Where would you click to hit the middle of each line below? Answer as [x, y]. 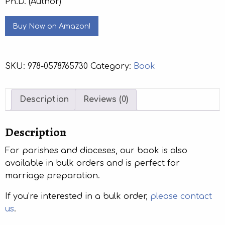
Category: [112, 67]
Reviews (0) [106, 100]
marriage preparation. [52, 176]
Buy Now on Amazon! [52, 26]
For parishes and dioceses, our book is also [96, 151]
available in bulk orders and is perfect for [92, 163]
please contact [181, 197]
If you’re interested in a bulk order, [78, 197]
